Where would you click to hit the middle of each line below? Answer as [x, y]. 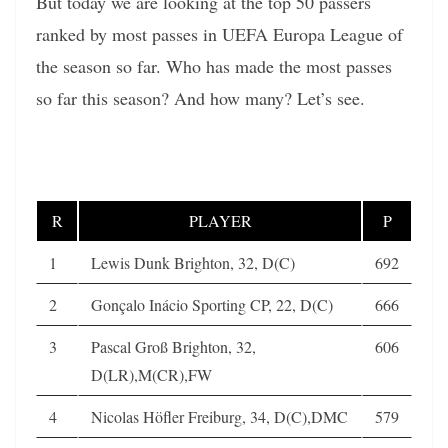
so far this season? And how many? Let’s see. [200, 97]
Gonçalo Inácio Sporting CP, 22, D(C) [212, 304]
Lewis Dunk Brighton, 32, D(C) [193, 262]
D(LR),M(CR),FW [151, 374]
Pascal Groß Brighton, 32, [173, 346]
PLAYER [220, 220]
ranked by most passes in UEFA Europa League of [219, 33]
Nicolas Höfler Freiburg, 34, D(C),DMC [219, 416]
